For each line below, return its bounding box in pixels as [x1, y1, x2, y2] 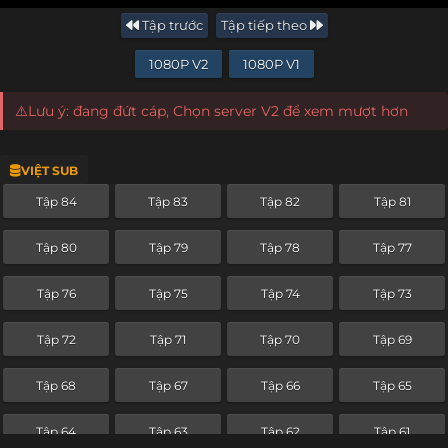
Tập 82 [260, 193, 300, 209]
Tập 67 [148, 377, 188, 393]
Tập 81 [373, 193, 411, 209]
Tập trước [138, 17, 203, 33]
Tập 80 [35, 239, 77, 255]
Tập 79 [148, 239, 188, 255]
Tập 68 [36, 377, 76, 393]
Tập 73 [372, 285, 412, 301]
